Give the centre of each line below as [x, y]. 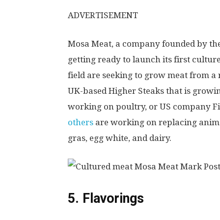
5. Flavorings [106, 198]
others [81, 122]
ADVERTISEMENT [103, 15]
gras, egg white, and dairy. [120, 138]
